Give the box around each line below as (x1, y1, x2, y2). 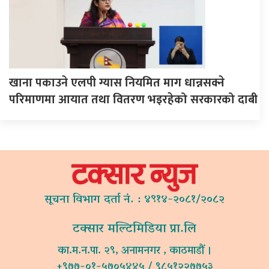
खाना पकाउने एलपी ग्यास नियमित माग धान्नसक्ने (9, 72, 225, 93)
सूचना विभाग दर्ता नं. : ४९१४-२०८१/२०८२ (44, 189, 225, 211)
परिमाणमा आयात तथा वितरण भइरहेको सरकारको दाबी (9, 89, 258, 110)
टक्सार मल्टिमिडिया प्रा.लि (73, 217, 196, 241)
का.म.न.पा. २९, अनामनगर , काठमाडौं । (57, 241, 212, 262)
